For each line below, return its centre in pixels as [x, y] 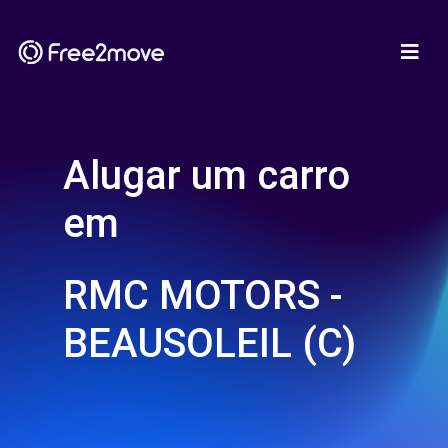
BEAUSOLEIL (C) [209, 343]
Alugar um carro [206, 175]
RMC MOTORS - [203, 295]
